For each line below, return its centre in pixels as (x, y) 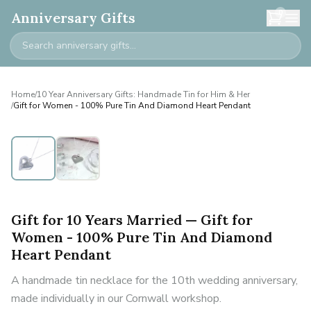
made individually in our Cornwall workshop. (116, 299)
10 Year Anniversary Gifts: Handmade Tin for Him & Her (143, 94)
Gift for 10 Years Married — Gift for (132, 220)
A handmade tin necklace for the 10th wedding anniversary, (154, 280)
